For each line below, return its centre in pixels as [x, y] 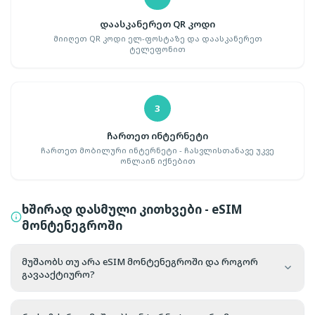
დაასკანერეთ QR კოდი [157, 24]
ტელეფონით [157, 49]
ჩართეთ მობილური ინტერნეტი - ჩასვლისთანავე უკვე [157, 150]
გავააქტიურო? [58, 274]
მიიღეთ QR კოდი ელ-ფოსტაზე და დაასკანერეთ [157, 39]
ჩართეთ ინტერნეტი [157, 136]
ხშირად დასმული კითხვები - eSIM [132, 209]
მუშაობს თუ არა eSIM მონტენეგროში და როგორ [140, 261]
